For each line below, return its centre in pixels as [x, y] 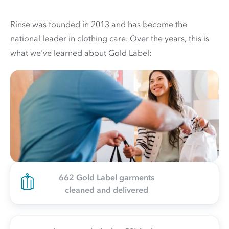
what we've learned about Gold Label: [81, 52]
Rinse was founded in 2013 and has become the [99, 24]
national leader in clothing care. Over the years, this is [110, 38]
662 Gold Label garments [106, 177]
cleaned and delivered [106, 189]
